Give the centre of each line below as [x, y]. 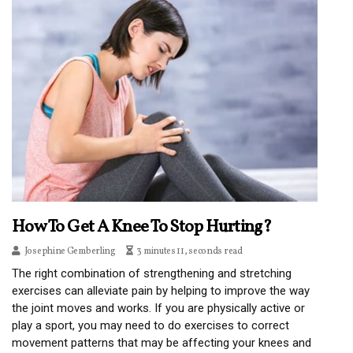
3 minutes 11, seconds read [190, 252]
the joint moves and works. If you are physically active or [158, 308]
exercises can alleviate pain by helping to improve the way [161, 291]
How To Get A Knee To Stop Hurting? [142, 228]
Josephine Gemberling [70, 252]
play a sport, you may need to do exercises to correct [150, 326]
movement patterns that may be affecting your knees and [162, 343]
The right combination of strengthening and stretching [152, 274]
